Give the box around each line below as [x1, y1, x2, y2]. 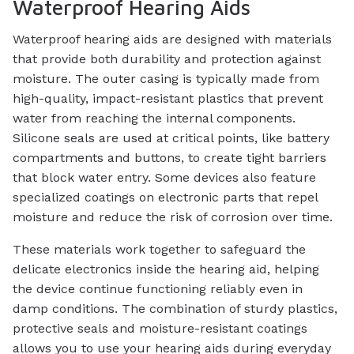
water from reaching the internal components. [13, 110, 296, 126]
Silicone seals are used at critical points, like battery [13, 130, 330, 145]
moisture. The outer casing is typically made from [13, 70, 319, 86]
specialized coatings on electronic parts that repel [13, 189, 318, 205]
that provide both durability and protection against [13, 51, 321, 66]
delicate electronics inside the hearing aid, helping [13, 261, 319, 277]
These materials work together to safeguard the [13, 241, 306, 257]
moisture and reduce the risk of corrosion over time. [13, 209, 333, 224]
